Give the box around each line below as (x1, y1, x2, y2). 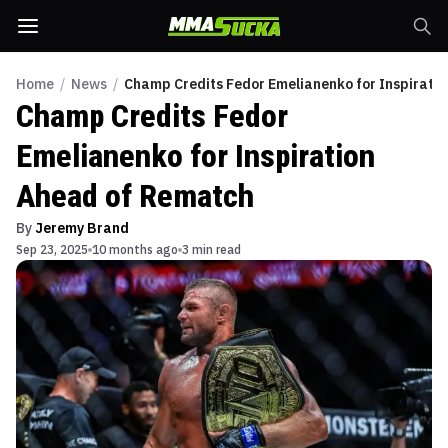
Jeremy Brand (35, 219, 129, 237)
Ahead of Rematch (16, 177, 254, 215)
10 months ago (92, 242, 178, 257)
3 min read (182, 242, 241, 257)
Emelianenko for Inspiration (16, 137, 375, 175)
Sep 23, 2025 (16, 242, 88, 257)
